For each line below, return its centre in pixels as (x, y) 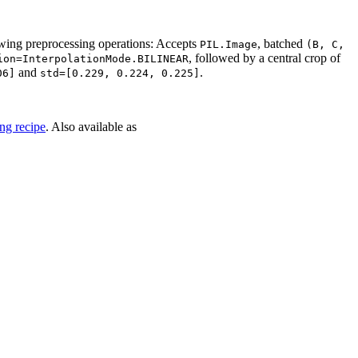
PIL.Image (229, 44)
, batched (282, 43)
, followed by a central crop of (265, 58)
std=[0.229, (75, 73)
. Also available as (91, 126)
